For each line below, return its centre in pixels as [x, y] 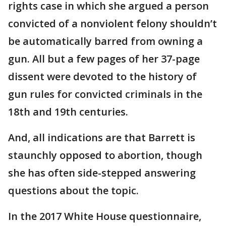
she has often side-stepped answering [102, 173]
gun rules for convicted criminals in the [105, 94]
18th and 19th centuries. [68, 112]
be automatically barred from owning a [105, 41]
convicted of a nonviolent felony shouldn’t [112, 23]
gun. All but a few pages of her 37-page [104, 59]
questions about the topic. [73, 190]
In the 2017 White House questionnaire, [105, 216]
